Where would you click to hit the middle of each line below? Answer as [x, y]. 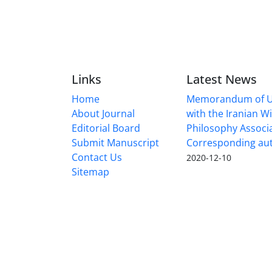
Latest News [221, 79]
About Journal [103, 113]
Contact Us [97, 157]
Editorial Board [106, 128]
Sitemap [90, 172]
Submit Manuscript [115, 142]
